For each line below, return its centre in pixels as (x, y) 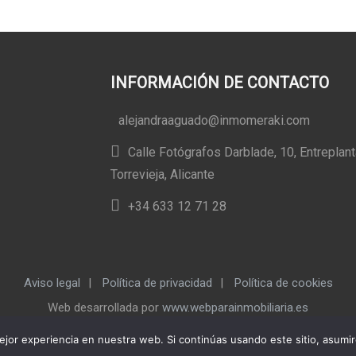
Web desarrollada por (105, 308)
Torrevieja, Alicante (163, 174)
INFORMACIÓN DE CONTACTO (220, 83)
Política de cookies (283, 283)
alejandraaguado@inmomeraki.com (214, 120)
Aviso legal (52, 283)
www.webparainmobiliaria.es (235, 308)
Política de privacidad (157, 283)
